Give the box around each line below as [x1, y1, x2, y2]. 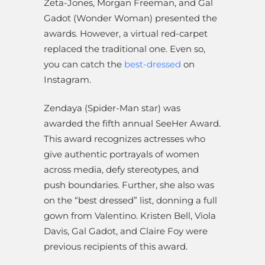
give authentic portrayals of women [44, 148, 199, 160]
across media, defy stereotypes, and [44, 164, 199, 176]
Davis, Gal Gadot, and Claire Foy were [44, 225, 208, 237]
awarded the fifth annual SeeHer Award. [44, 118, 221, 130]
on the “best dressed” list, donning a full [44, 195, 217, 206]
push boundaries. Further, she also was [44, 179, 214, 191]
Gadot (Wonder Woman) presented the [44, 12, 217, 24]
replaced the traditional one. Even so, [44, 43, 205, 55]
